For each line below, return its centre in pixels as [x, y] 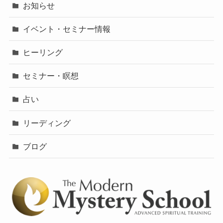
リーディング [47, 123]
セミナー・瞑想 [51, 76]
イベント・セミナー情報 [67, 29]
